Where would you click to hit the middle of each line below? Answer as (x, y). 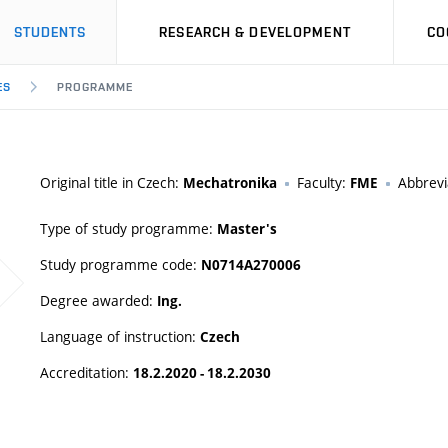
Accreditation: (86, 372)
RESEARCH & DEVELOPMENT (255, 32)
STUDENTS (50, 32)
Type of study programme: (128, 228)
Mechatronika (230, 183)
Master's (247, 229)
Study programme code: (120, 264)
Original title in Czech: (111, 182)
